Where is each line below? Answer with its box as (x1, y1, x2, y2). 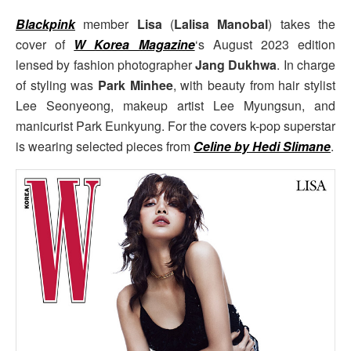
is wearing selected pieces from (16, 137, 194, 156)
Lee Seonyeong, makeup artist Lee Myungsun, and (16, 96, 335, 115)
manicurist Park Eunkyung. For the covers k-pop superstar (16, 117, 335, 136)
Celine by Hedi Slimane (194, 137, 331, 156)
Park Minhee (98, 76, 173, 95)
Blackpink (16, 15, 75, 34)
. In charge (277, 56, 336, 74)
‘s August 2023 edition (194, 35, 336, 54)
